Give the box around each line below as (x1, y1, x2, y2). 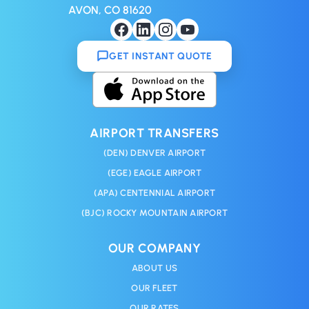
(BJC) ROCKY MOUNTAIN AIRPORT (81, 207, 228, 218)
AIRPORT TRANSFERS (90, 125, 219, 141)
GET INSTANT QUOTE (109, 50, 212, 62)
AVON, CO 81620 (68, 3, 152, 17)
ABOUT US (131, 262, 178, 273)
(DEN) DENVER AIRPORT (103, 147, 206, 158)
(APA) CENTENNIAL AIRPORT (93, 187, 216, 198)
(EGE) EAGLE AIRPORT (107, 167, 202, 178)
